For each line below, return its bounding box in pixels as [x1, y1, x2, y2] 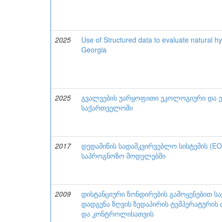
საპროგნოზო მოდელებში [81, 151, 166, 161]
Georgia [81, 45, 107, 55]
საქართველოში [81, 103, 133, 112]
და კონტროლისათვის [81, 209, 154, 219]
